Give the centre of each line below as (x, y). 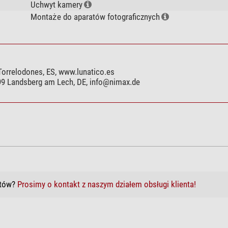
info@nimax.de (115, 82)
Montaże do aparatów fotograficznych (95, 17)
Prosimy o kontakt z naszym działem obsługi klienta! (106, 184)
